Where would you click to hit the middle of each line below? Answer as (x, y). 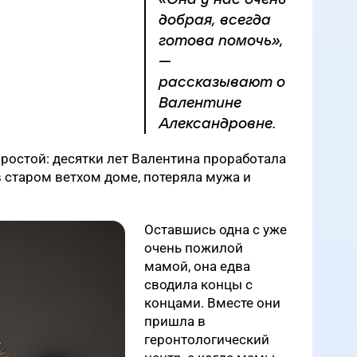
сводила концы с (198, 284)
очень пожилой (194, 248)
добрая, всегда (215, 20)
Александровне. (218, 124)
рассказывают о (222, 82)
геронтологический (207, 339)
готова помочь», (221, 41)
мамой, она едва (197, 266)
